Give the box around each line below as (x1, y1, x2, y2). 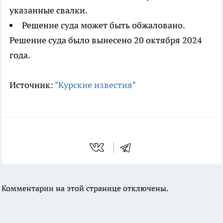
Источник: (9, 79, 55, 91)
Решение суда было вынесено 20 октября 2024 (9, 34, 202, 46)
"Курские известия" (55, 79, 136, 91)
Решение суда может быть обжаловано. (22, 19, 185, 31)
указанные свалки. (9, 4, 88, 16)
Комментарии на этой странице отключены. (1, 183, 168, 194)
